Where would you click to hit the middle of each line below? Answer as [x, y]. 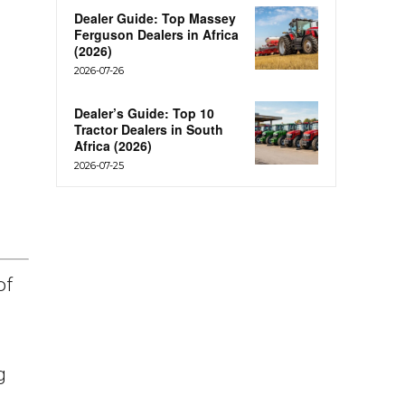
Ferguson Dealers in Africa [156, 35]
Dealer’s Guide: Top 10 [144, 113]
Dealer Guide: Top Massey [155, 19]
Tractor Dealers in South [149, 130]
